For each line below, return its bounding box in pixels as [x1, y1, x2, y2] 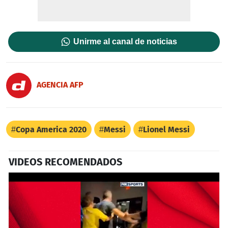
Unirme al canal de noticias [73, 37, 178, 46]
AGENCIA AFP [37, 79, 83, 90]
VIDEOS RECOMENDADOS [9, 156, 122, 168]
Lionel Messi [143, 125, 190, 135]
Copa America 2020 [16, 125, 87, 135]
